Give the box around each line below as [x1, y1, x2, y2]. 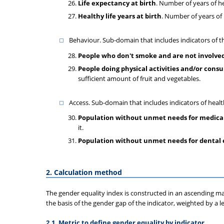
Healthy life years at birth [78, 11, 161, 20]
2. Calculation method [46, 167, 122, 177]
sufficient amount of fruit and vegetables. [78, 73, 200, 83]
